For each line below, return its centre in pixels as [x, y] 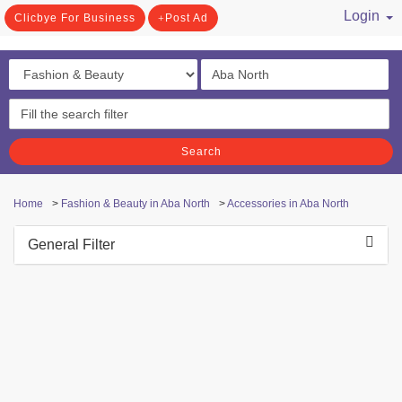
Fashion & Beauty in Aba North [135, 204]
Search [201, 152]
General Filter [71, 245]
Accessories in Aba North [288, 204]
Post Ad [187, 18]
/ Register [349, 35]
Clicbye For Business [75, 18]
